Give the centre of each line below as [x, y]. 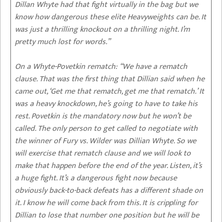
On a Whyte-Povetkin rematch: [66, 66]
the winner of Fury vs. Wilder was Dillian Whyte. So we [106, 141]
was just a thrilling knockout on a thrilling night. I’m [102, 29]
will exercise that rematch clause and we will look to [103, 153]
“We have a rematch [152, 66]
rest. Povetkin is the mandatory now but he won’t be [103, 116]
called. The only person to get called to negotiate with [106, 128]
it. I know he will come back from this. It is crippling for [106, 203]
